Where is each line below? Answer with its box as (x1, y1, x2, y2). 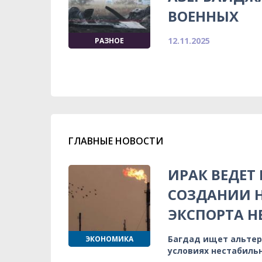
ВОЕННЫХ (168, 6, 239, 26)
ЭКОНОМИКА (85, 233, 133, 244)
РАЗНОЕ (95, 35, 124, 46)
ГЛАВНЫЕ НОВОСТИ (68, 134, 163, 147)
